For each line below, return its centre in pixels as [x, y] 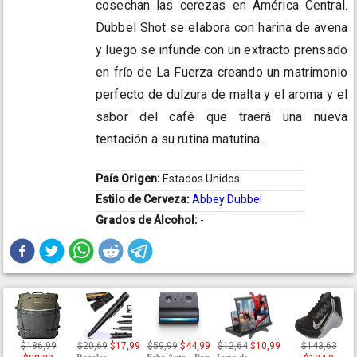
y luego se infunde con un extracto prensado [222, 50]
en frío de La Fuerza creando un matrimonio [222, 73]
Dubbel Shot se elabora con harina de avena [222, 28]
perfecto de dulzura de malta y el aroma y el [222, 95]
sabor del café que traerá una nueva [222, 117]
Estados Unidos [201, 179]
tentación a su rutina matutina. [179, 139]
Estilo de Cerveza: [144, 200]
